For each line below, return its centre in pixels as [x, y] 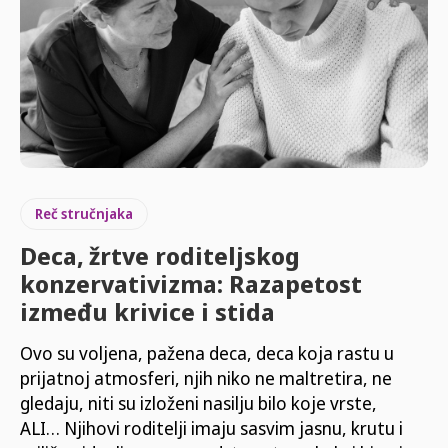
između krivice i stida [147, 311]
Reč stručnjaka [84, 213]
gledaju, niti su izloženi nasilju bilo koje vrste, [198, 402]
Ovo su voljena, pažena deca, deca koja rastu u [207, 352]
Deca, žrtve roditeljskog [160, 255]
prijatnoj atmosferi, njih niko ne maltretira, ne [206, 377]
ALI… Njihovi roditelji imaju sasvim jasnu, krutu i [211, 427]
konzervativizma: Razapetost [191, 283]
